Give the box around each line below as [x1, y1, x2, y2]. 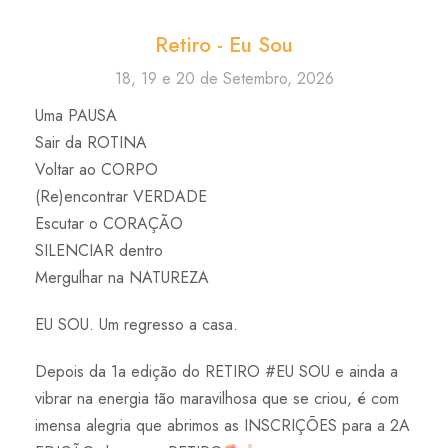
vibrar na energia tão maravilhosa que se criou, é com [35, 387, 399, 411]
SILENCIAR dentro [35, 239, 163, 263]
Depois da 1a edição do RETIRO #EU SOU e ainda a [35, 360, 398, 384]
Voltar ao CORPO [35, 158, 158, 182]
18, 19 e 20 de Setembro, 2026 [114, 67, 334, 91]
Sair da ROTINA [35, 131, 147, 155]
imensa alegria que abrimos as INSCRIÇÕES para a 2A [35, 414, 410, 438]
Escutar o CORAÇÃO [35, 212, 183, 236]
